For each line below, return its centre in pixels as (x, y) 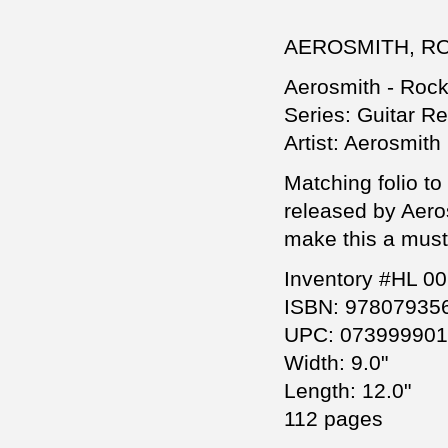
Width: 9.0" (336, 363)
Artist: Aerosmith (362, 143)
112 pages (333, 419)
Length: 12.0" (347, 391)
